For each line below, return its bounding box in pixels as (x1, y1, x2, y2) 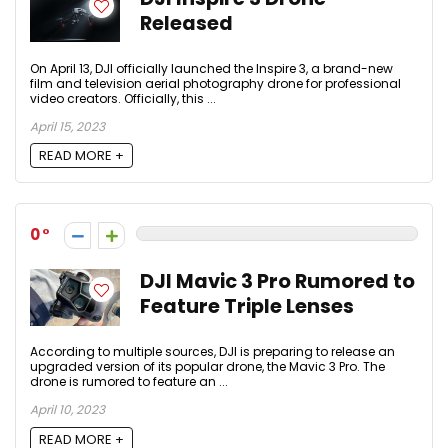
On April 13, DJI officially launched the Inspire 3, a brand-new (30, 59, 393, 77)
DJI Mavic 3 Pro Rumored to (140, 268, 415, 296)
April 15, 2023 (30, 117, 105, 135)
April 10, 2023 (30, 401, 105, 419)
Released (140, 9, 233, 37)
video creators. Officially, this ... (30, 89, 216, 107)
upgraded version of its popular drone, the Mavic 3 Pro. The (30, 358, 385, 376)
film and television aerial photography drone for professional (30, 74, 401, 92)
